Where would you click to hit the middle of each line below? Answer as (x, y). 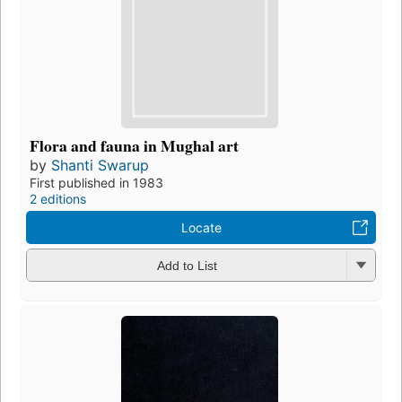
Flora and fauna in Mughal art (134, 145)
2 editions (58, 198)
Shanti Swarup (100, 165)
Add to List (187, 266)
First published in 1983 (96, 182)
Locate (201, 227)
